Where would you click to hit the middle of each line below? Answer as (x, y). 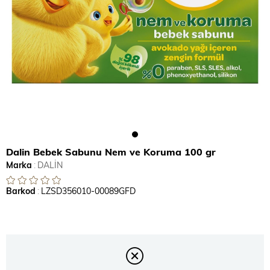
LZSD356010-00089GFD (88, 191)
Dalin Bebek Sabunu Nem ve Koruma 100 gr (111, 152)
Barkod (21, 191)
